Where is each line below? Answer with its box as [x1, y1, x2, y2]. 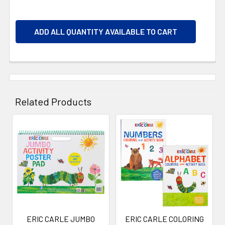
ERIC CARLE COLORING [125, 213, 204, 223]
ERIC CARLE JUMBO [27, 213, 95, 223]
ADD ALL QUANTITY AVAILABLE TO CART [34, 26, 177, 36]
